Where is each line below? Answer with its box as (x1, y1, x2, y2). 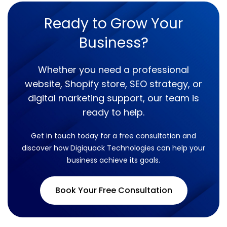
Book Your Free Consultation (55, 184, 172, 197)
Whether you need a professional (38, 63, 189, 77)
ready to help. (83, 106, 144, 119)
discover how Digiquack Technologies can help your (22, 143, 205, 154)
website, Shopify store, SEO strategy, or (25, 78, 202, 91)
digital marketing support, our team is (28, 92, 199, 105)
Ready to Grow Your (44, 14, 183, 34)
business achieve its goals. (67, 155, 160, 166)
